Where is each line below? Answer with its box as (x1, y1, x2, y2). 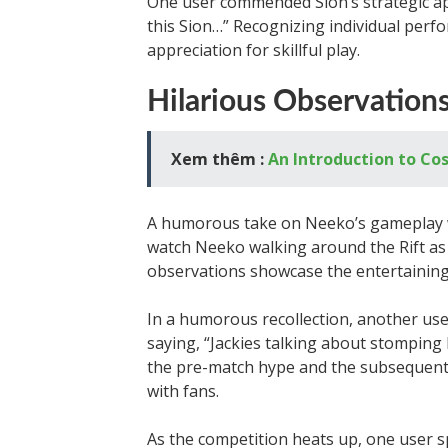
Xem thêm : (171, 148, 268, 170)
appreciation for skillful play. (147, 39, 360, 61)
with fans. (147, 380, 219, 402)
